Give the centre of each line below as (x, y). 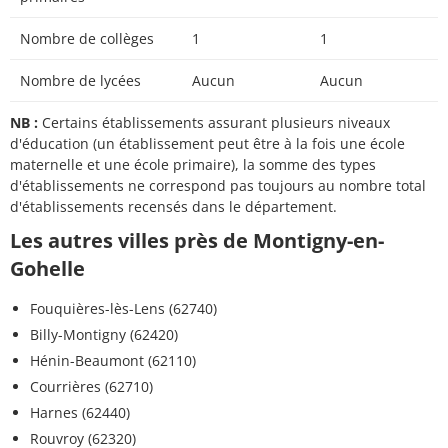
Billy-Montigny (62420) (104, 335)
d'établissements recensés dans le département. (173, 207)
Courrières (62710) (91, 387)
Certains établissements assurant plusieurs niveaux (214, 123)
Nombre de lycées (80, 81)
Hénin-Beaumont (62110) (113, 361)
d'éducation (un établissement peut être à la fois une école (207, 144)
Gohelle (47, 269)
